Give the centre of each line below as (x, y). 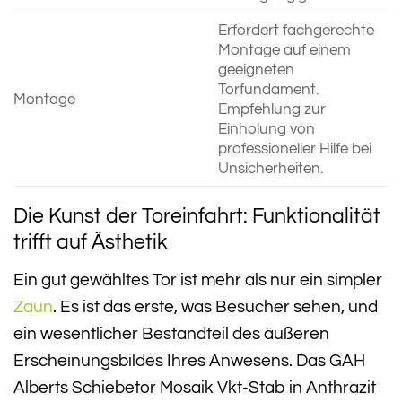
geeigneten (256, 70)
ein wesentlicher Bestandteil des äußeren (171, 333)
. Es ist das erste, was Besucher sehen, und (215, 306)
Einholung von (266, 130)
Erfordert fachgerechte (296, 31)
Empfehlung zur (271, 110)
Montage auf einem (284, 51)
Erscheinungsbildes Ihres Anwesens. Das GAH (189, 360)
